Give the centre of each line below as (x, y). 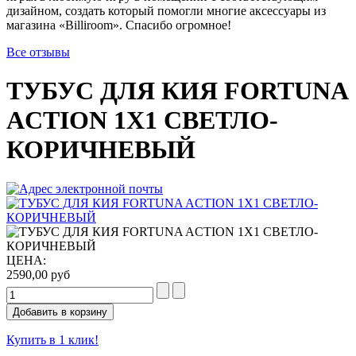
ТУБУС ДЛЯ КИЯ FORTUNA (177, 91)
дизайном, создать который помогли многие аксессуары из (166, 11)
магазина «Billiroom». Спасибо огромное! (119, 25)
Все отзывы (38, 52)
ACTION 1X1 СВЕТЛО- (142, 120)
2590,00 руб (38, 274)
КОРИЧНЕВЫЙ (101, 150)
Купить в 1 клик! (52, 339)
